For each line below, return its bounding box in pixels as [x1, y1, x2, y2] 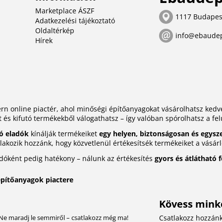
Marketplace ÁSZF [35, 6, 95, 16]
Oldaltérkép [35, 26, 75, 36]
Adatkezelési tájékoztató [35, 16, 115, 26]
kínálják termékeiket [28, 129, 99, 139]
